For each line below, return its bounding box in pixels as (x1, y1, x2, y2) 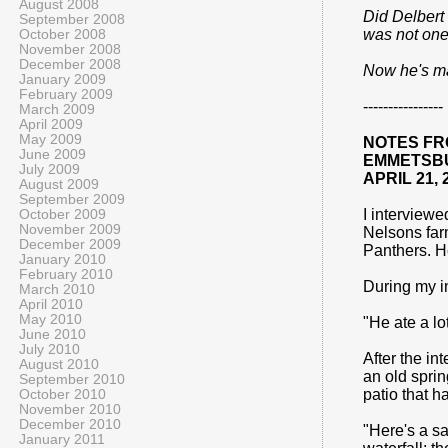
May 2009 (19, 132, 82, 147)
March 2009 (19, 102, 95, 117)
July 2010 (19, 342, 80, 357)
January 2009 (19, 72, 106, 87)
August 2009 (19, 177, 99, 192)
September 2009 (19, 192, 125, 207)
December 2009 (19, 237, 121, 252)
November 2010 (19, 402, 121, 417)
